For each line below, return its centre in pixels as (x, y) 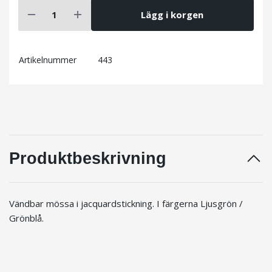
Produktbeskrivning (88, 159)
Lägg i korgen (172, 14)
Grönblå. (26, 218)
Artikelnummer (48, 60)
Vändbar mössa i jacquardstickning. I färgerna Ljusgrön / (126, 204)
